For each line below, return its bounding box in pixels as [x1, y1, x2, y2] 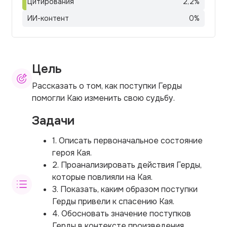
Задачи [32, 112, 74, 128]
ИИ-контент [27, 14, 69, 23]
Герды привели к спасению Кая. [52, 196, 174, 207]
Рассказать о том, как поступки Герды [32, 80, 182, 91]
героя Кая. [52, 147, 92, 158]
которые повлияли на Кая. [52, 171, 153, 182]
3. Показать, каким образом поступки [52, 183, 198, 195]
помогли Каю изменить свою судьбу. [32, 92, 175, 103]
